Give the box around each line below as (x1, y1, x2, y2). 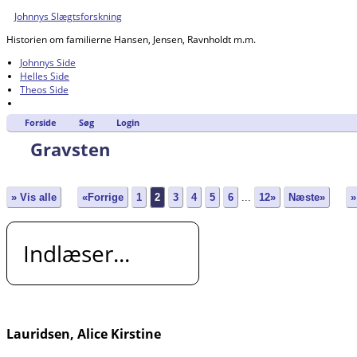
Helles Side (20, 69, 69, 83)
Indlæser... (23, 237, 130, 269)
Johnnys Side (20, 56, 76, 69)
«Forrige (82, 191, 124, 204)
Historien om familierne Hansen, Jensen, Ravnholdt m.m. (6, 33, 256, 46)
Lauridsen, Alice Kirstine (6, 324, 161, 343)
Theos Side (20, 83, 69, 96)
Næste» (288, 191, 325, 204)
